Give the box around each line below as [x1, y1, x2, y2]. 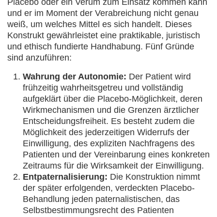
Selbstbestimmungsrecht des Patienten [23, 205, 174, 215]
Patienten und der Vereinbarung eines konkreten [23, 150, 210, 159]
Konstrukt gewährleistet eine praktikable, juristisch [7, 31, 200, 40]
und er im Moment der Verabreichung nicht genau [7, 8, 199, 18]
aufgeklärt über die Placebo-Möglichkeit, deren [23, 94, 202, 104]
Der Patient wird [126, 72, 191, 81]
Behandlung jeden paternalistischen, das [23, 194, 180, 204]
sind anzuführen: [7, 53, 72, 62]
